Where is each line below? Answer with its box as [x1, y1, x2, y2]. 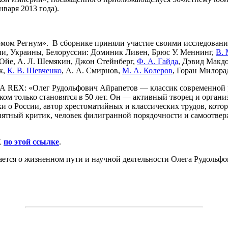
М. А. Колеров [122, 66, 173, 75]
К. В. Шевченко [7, 66, 62, 75]
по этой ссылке [4, 137, 59, 146]
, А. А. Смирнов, [62, 66, 122, 75]
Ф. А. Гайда [137, 56, 178, 66]
